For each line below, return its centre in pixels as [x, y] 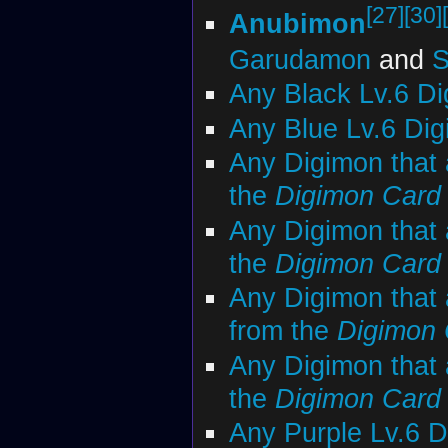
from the [282, 331]
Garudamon [299, 59]
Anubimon [297, 23]
